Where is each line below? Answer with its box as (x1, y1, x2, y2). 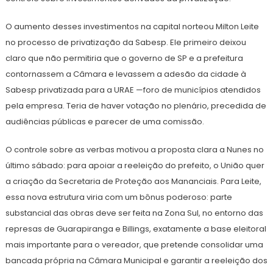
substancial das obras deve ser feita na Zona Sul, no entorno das (5, 207, 263, 219)
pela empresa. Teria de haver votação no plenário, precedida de (5, 99, 266, 112)
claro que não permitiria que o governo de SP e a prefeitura (5, 52, 243, 64)
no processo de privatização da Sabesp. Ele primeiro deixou (5, 36, 246, 48)
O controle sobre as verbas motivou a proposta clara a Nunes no (5, 143, 264, 155)
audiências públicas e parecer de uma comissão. (5, 115, 204, 127)
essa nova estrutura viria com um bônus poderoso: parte (5, 191, 232, 203)
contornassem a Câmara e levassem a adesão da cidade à (5, 68, 246, 80)
